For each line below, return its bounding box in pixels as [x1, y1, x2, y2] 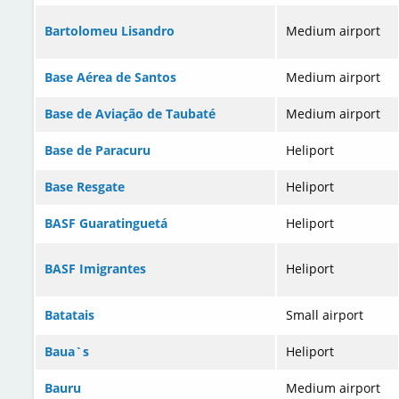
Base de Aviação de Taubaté [45, 105, 216, 123]
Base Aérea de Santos [45, 69, 176, 86]
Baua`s [45, 343, 89, 361]
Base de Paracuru [45, 142, 151, 159]
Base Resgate [45, 178, 125, 196]
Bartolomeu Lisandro [45, 22, 175, 40]
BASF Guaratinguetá [45, 215, 167, 232]
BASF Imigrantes [45, 260, 146, 278]
